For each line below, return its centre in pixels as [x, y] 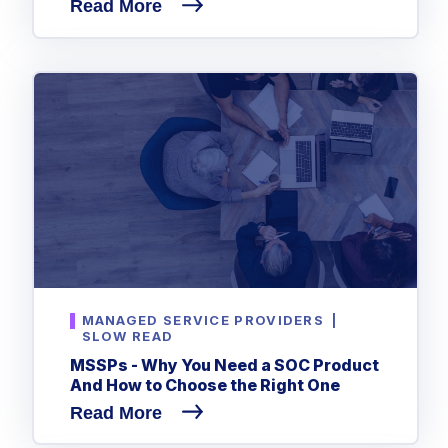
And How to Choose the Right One [204, 384]
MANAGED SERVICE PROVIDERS [203, 320]
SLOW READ [127, 336]
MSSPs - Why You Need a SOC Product [224, 364]
